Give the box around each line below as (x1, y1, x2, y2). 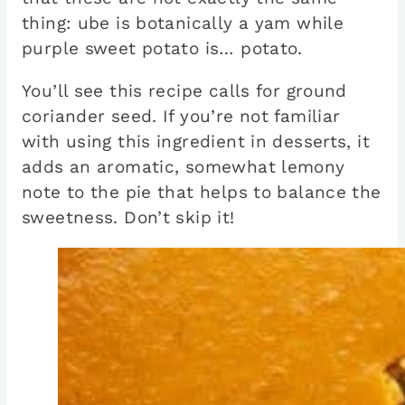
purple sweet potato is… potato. (22, 38, 303, 60)
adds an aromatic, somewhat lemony (22, 156, 345, 178)
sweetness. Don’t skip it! (22, 207, 235, 229)
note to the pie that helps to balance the (22, 182, 381, 203)
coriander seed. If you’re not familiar (22, 106, 341, 127)
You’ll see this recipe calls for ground (22, 80, 347, 102)
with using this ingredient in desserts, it (22, 131, 370, 153)
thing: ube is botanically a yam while (22, 13, 344, 34)
